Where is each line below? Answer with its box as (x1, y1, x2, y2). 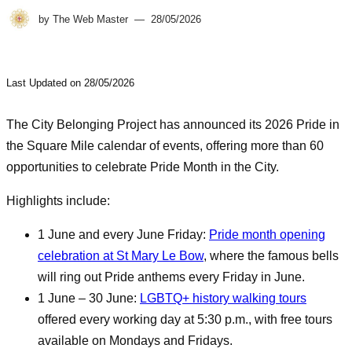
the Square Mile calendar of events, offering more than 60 (6, 138, 324, 152)
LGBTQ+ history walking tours (140, 291, 306, 305)
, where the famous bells (203, 248, 339, 262)
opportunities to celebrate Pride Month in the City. (6, 159, 279, 174)
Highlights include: (6, 193, 110, 207)
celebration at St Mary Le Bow (38, 248, 203, 262)
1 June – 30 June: (38, 291, 140, 305)
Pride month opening (209, 227, 325, 241)
